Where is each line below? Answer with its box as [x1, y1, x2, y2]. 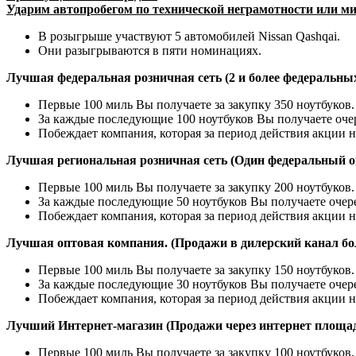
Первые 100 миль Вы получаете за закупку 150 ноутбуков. [38, 262, 354, 277]
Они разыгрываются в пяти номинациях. [38, 43, 261, 57]
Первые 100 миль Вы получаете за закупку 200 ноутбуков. [38, 180, 354, 194]
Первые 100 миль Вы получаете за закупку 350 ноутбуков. [38, 97, 354, 111]
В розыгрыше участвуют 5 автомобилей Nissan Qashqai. [38, 29, 340, 43]
